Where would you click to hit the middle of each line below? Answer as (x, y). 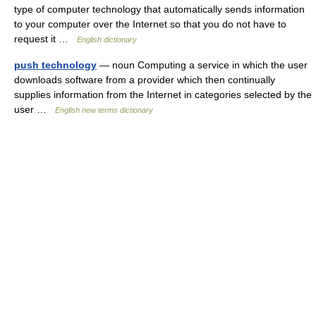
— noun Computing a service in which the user (202, 65)
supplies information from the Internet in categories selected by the (163, 95)
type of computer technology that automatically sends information (159, 9)
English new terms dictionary (104, 110)
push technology (55, 65)
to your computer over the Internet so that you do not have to (150, 24)
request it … (45, 39)
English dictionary (107, 39)
